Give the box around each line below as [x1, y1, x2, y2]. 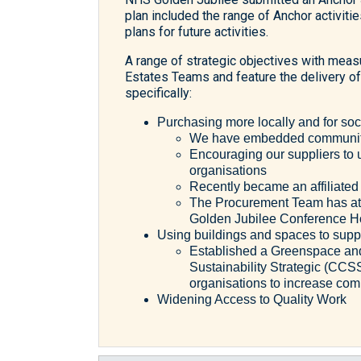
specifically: [125, 85, 195, 101]
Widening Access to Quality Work [157, 293, 350, 306]
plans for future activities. [125, 24, 272, 39]
